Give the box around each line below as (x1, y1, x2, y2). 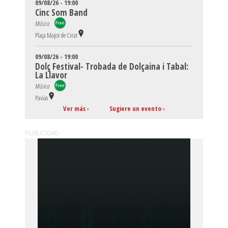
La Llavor (35, 69, 67, 81)
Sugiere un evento (109, 103, 161, 113)
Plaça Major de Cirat (35, 30, 77, 40)
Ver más (63, 103, 85, 113)
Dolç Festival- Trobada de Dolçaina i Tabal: (35, 60, 188, 72)
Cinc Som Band (35, 6, 88, 18)
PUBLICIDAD (25, 128, 60, 137)
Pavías (35, 93, 48, 102)
